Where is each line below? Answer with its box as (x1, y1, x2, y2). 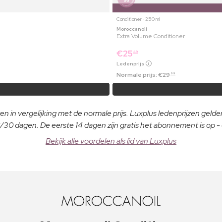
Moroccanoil (116, 25, 147, 32)
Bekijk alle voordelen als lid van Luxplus (46, 135, 176, 146)
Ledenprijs (116, 60, 145, 67)
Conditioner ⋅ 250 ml (116, 15, 160, 22)
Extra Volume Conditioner (116, 32, 185, 40)
